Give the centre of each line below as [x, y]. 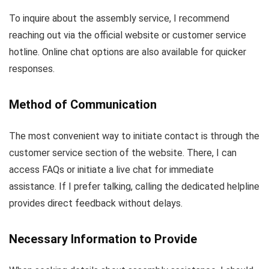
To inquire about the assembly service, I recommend [119, 18]
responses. [32, 68]
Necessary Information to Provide [103, 239]
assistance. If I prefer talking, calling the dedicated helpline [134, 186]
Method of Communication [83, 104]
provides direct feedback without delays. [96, 203]
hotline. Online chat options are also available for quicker [128, 52]
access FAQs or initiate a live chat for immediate [111, 169]
